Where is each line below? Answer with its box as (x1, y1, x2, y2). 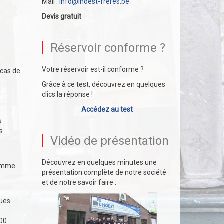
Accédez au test (81, 105, 133, 113)
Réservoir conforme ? (50, 41, 165, 55)
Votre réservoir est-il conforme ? (41, 65, 144, 73)
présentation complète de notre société (41, 168, 166, 176)
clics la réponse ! (41, 90, 93, 98)
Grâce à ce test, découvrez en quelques (41, 80, 165, 88)
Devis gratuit (41, 12, 81, 20)
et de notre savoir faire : (41, 178, 116, 186)
